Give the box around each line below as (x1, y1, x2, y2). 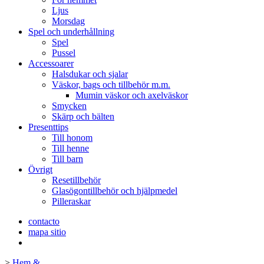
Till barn (52, 154, 83, 164)
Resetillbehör (52, 175, 101, 185)
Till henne (52, 143, 89, 153)
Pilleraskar (52, 196, 91, 206)
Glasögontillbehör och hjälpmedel (52, 186, 177, 196)
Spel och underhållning (28, 27, 114, 37)
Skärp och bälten (52, 111, 114, 121)
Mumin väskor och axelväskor (75, 90, 188, 100)
